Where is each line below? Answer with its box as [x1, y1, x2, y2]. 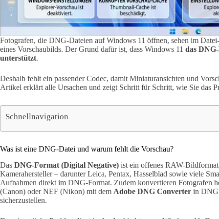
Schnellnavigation [5, 111, 68, 121]
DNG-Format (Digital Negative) [14, 160, 119, 169]
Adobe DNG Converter [113, 187, 191, 196]
